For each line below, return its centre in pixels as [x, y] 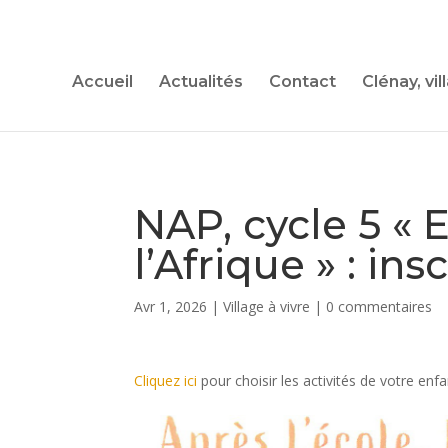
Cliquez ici [166, 380]
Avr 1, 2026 [171, 306]
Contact [302, 81]
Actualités [201, 81]
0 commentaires [379, 306]
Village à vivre [267, 306]
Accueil [102, 81]
